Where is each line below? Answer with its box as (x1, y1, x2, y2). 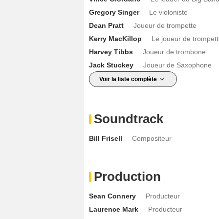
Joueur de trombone (143, 47, 206, 56)
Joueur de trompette (133, 21, 197, 29)
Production (94, 169, 161, 184)
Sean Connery (89, 192, 136, 200)
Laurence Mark (89, 205, 138, 213)
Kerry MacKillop (89, 34, 142, 43)
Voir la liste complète (99, 75, 157, 83)
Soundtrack (94, 111, 163, 126)
